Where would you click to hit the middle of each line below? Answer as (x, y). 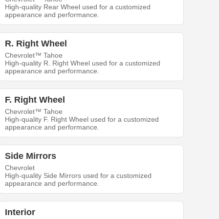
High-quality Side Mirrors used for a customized (78, 176)
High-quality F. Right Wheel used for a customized (82, 120)
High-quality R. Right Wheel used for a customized (83, 63)
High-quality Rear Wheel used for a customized (78, 7)
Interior (20, 212)
